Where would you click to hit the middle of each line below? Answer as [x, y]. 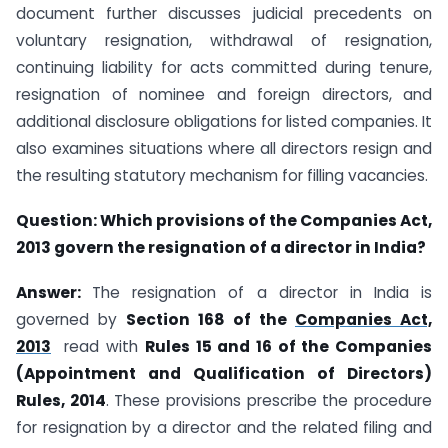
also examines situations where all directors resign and [224, 148]
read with [98, 346]
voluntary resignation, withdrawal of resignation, [224, 40]
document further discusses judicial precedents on [224, 13]
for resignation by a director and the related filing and [224, 427]
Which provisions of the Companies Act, [266, 220]
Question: [58, 220]
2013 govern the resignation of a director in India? [221, 247]
